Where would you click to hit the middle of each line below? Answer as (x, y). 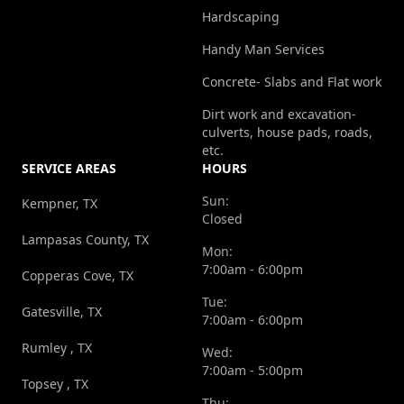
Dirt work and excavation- (279, 115)
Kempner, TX (60, 204)
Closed (222, 219)
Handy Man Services (263, 50)
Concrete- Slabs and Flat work (292, 82)
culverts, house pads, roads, (287, 133)
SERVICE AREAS (69, 169)
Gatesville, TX (62, 312)
